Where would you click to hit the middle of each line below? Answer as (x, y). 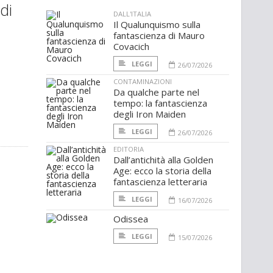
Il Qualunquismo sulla (157, 25)
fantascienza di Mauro (159, 36)
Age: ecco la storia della (162, 171)
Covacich (131, 47)
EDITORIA (129, 149)
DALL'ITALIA (132, 14)
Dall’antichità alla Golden (163, 160)
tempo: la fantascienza (160, 103)
